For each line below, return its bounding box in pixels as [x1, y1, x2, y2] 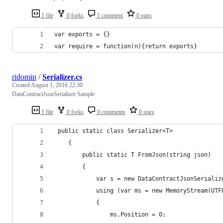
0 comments [96, 108, 125, 115]
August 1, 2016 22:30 [31, 81, 83, 89]
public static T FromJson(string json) [54, 151, 211, 158]
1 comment [96, 11, 123, 19]
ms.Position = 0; [54, 211, 166, 218]
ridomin [12, 72, 36, 81]
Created [12, 81, 31, 89]
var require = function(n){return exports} [54, 42, 197, 50]
